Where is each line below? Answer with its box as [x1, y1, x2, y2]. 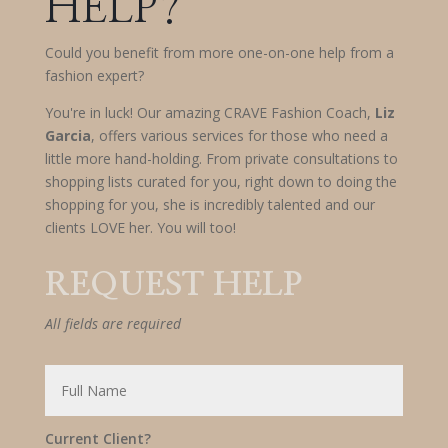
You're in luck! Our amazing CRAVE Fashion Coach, [44, 102, 375, 122]
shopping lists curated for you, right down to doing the [44, 171, 397, 191]
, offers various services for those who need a [90, 125, 388, 145]
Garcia [44, 125, 91, 145]
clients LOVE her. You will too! [44, 217, 236, 237]
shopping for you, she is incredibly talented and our [44, 194, 375, 214]
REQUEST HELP [44, 268, 302, 302]
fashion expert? [44, 65, 144, 85]
